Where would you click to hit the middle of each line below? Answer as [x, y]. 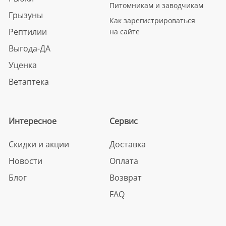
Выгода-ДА [29, 48]
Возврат [125, 177]
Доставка [127, 144]
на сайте [124, 31]
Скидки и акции [39, 144]
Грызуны [25, 15]
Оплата [124, 161]
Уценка [22, 65]
